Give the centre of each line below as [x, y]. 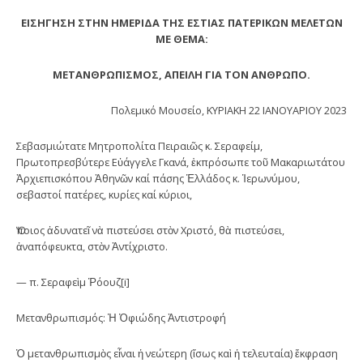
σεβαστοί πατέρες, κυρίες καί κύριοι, [104, 194]
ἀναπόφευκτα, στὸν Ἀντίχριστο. [92, 246]
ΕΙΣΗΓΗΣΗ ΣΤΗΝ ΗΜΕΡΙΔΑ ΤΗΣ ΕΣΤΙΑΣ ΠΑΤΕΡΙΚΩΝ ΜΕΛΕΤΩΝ [181, 22]
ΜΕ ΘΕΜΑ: [181, 38]
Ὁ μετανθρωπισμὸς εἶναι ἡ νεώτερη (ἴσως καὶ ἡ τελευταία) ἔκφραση [177, 353]
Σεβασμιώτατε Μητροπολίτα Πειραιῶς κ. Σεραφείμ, [139, 145]
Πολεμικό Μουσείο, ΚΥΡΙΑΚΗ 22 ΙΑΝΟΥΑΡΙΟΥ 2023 [229, 110]
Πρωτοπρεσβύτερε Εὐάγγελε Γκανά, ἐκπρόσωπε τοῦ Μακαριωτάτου [181, 162]
